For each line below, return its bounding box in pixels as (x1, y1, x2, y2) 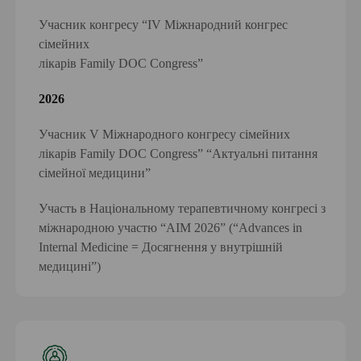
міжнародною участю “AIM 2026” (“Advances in (39, 221, 303, 235)
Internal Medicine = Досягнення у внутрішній (39, 240, 284, 255)
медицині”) (39, 259, 102, 274)
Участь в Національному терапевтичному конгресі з (39, 201, 326, 216)
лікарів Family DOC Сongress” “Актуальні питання (39, 147, 318, 161)
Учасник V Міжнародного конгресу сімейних (39, 127, 291, 142)
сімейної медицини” (39, 166, 151, 180)
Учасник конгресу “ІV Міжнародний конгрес (39, 18, 288, 32)
